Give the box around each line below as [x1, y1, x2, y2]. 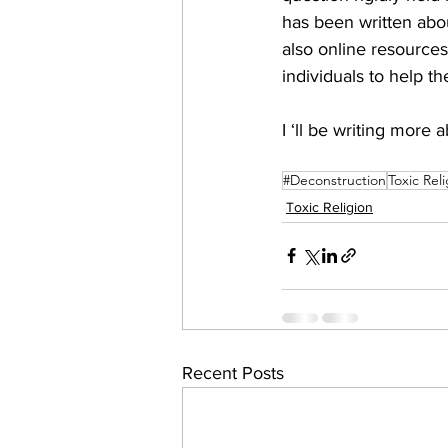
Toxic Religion [286, 198, 373, 215]
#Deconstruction [283, 170, 386, 189]
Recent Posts [182, 362, 284, 383]
